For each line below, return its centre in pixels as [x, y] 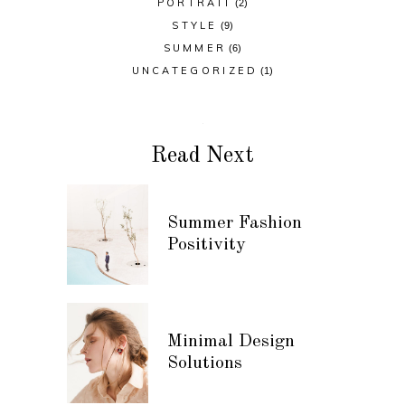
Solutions [205, 363]
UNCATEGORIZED [195, 70]
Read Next [202, 155]
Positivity [207, 245]
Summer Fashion [235, 223]
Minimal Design [231, 341]
